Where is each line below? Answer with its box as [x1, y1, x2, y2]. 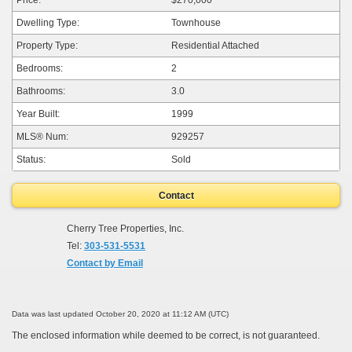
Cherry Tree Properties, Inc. [67, 223, 184, 235]
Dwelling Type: [16, 16, 79, 28]
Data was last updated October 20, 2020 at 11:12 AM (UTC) [12, 310, 229, 319]
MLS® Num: [16, 130, 68, 142]
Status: [16, 153, 46, 165]
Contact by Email [67, 258, 143, 269]
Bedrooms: [16, 62, 63, 74]
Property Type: [16, 39, 78, 51]
